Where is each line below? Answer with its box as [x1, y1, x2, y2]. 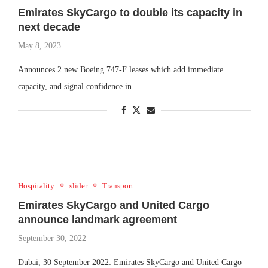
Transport [102, 181, 133, 190]
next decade [17, 21, 80, 33]
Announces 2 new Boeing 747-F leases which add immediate [17, 65, 223, 75]
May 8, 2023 [17, 41, 61, 51]
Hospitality [17, 181, 54, 190]
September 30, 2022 [17, 233, 86, 243]
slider [69, 181, 87, 190]
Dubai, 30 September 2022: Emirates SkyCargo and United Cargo [17, 257, 242, 267]
